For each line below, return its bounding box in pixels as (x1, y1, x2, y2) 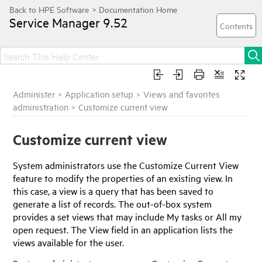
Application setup (65, 88, 134, 99)
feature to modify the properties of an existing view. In (13, 171, 233, 184)
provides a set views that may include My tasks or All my (13, 209, 242, 223)
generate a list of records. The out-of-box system (13, 196, 212, 210)
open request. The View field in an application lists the (13, 222, 233, 236)
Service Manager (9, 14, 100, 30)
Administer (13, 88, 56, 99)
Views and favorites (143, 88, 220, 99)
